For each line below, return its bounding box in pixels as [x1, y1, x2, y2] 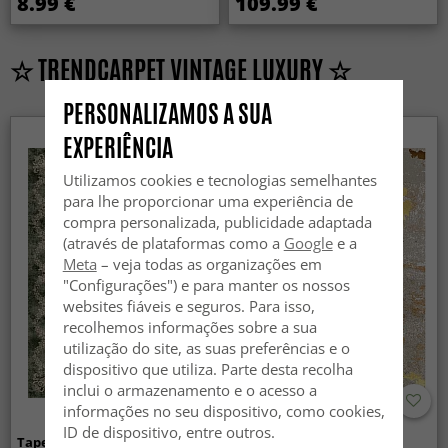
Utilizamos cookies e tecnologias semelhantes [62, 170, 377, 191]
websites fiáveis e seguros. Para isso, [62, 296, 315, 317]
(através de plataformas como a [62, 233, 284, 254]
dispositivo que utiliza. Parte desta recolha [62, 359, 353, 380]
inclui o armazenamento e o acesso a [62, 380, 317, 401]
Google [283, 233, 333, 254]
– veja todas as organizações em [96, 254, 322, 275]
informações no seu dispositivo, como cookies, [62, 401, 385, 422]
